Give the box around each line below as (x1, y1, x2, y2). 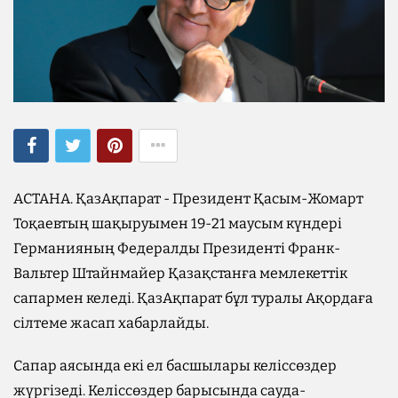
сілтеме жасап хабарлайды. (13, 314, 209, 331)
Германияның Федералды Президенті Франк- (13, 239, 340, 257)
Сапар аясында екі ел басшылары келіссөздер (13, 356, 337, 374)
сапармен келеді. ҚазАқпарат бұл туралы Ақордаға (13, 289, 373, 306)
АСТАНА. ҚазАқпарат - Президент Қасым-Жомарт (13, 189, 363, 207)
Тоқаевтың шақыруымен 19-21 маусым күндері (13, 214, 342, 232)
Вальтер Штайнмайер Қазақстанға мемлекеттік (13, 264, 347, 282)
